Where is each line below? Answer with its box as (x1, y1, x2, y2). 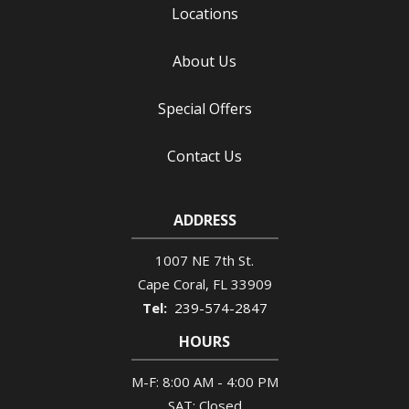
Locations (171, 4, 238, 24)
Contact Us (167, 146, 242, 166)
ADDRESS (173, 210, 236, 230)
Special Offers (157, 99, 252, 119)
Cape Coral (137, 275, 205, 293)
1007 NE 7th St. (155, 251, 254, 269)
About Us (173, 51, 236, 71)
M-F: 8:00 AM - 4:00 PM (131, 372, 278, 391)
